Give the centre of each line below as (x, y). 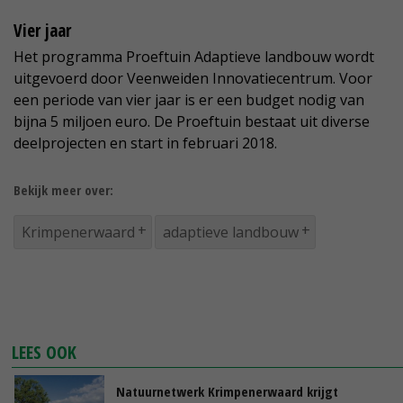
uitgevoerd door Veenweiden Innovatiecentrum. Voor (193, 79)
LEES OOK (45, 353)
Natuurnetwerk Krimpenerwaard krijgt (227, 392)
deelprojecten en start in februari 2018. (145, 143)
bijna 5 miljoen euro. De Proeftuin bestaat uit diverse (192, 122)
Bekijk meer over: (63, 190)
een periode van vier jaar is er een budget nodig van (189, 100)
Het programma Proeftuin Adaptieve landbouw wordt (194, 57)
